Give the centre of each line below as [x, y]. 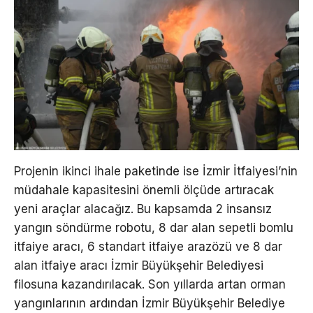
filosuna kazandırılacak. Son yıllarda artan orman [150, 284]
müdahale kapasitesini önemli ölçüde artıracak [144, 190]
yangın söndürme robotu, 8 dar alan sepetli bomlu [154, 227]
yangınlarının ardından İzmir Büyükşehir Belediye [150, 303]
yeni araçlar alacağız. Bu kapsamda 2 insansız [143, 209]
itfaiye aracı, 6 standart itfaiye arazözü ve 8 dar [148, 246]
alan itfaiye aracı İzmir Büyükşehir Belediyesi [139, 265]
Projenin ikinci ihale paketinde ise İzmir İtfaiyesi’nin [156, 171]
